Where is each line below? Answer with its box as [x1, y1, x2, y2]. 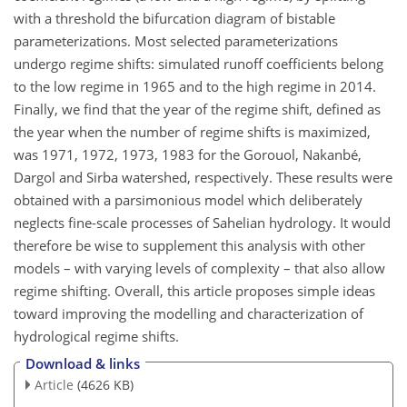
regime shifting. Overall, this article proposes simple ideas [14, 281, 375, 300]
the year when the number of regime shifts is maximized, [14, 122, 371, 141]
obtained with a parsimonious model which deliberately [14, 190, 362, 209]
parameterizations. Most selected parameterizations [14, 31, 338, 50]
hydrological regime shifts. [14, 326, 179, 345]
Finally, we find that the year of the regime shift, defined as [14, 99, 381, 118]
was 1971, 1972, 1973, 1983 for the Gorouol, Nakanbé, [14, 144, 362, 164]
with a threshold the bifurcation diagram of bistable [14, 8, 335, 27]
